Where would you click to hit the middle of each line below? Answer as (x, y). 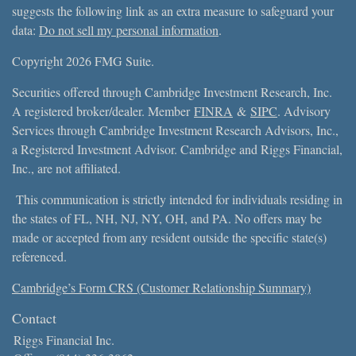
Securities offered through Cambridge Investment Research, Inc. (172, 91)
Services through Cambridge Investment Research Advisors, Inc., (175, 130)
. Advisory (304, 110)
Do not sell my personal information (129, 29)
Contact (34, 317)
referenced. (41, 256)
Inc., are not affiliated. (68, 168)
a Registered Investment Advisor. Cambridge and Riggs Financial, (177, 149)
